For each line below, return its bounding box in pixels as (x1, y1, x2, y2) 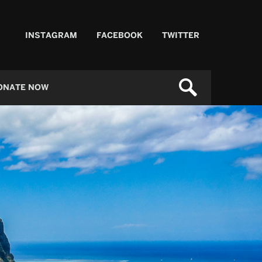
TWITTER (162, 30, 199, 41)
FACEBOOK (96, 30, 143, 41)
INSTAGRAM (25, 30, 77, 41)
